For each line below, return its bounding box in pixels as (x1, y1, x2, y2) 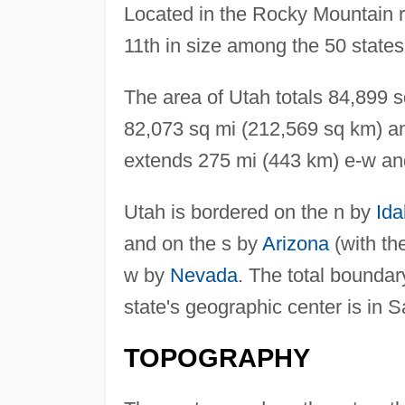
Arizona (261, 231, 329, 255)
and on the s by (123, 231, 262, 255)
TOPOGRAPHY (123, 343, 310, 372)
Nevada (169, 263, 238, 287)
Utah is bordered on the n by (123, 200, 376, 223)
